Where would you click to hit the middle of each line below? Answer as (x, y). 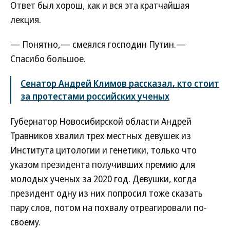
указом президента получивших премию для (103, 164)
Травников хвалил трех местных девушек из (101, 136)
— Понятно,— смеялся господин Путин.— (98, 44)
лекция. (26, 20)
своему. (25, 222)
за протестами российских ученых (95, 96)
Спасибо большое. (48, 59)
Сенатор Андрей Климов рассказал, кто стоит (120, 83)
